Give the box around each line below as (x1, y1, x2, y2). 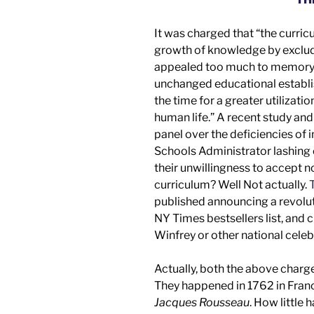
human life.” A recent (154, 110, 263, 124)
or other (198, 228, 241, 242)
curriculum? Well (154, 177, 243, 191)
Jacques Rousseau (154, 295, 250, 309)
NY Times (154, 211, 207, 225)
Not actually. (243, 177, 307, 191)
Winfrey (154, 228, 198, 242)
